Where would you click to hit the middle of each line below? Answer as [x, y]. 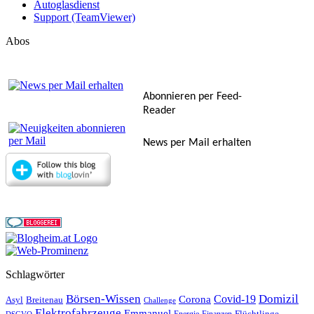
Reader [159, 111]
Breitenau [45, 300]
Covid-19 [235, 299]
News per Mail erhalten [197, 143]
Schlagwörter [35, 275]
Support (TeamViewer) [84, 18]
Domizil [279, 299]
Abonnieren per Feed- [192, 97]
